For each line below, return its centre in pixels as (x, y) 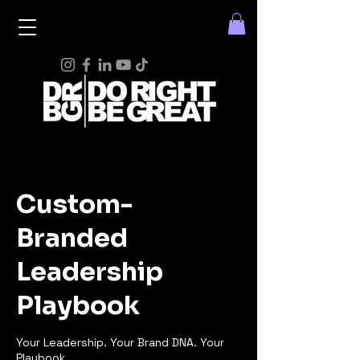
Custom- (74, 205)
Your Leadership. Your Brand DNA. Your (120, 343)
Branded (72, 238)
